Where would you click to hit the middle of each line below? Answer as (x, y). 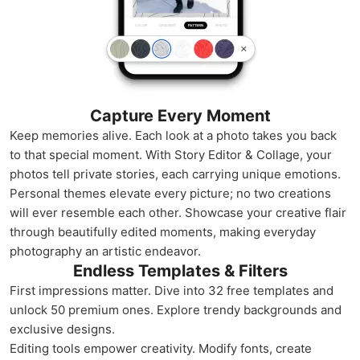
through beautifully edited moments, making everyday (163, 232)
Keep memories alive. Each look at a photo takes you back (173, 135)
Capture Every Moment (180, 116)
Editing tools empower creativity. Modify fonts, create (161, 348)
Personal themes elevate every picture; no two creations (170, 193)
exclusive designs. (62, 329)
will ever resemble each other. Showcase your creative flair (178, 213)
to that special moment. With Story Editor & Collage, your (171, 155)
